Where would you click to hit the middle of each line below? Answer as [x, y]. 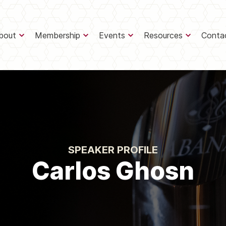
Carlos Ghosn [113, 171]
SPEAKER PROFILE [113, 150]
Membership [58, 35]
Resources [163, 35]
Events [112, 35]
